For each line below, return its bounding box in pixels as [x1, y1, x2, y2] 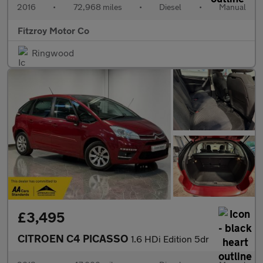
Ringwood [32, 46, 74, 58]
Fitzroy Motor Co [18, 24, 89, 36]
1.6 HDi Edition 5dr [131, 232, 209, 244]
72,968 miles [73, 1, 122, 12]
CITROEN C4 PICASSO [18, 231, 131, 245]
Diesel [159, 1, 182, 12]
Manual [218, 1, 246, 12]
